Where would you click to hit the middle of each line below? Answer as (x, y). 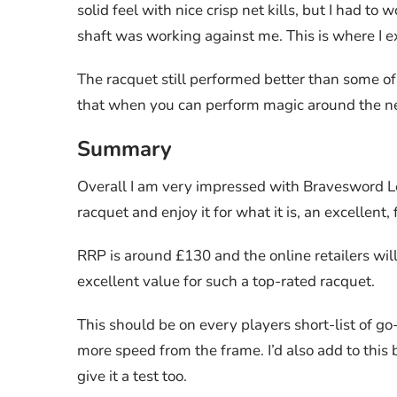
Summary (125, 148)
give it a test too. (132, 376)
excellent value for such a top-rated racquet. (226, 281)
